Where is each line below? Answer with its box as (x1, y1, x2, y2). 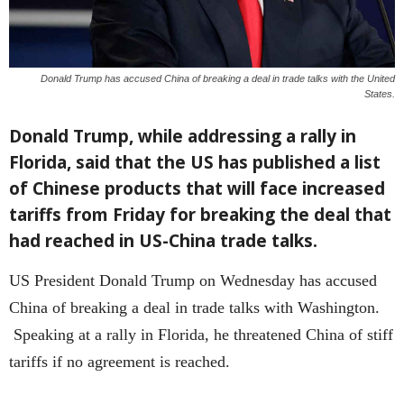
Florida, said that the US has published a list (9, 151, 381, 175)
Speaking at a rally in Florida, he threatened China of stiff (9, 326, 393, 344)
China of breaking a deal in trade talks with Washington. (9, 298, 380, 317)
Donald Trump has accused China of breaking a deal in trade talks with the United (41, 73, 395, 85)
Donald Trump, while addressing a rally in (9, 124, 356, 149)
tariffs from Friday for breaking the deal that (9, 203, 391, 227)
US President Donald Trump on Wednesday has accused (9, 271, 377, 290)
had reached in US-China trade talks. (9, 229, 317, 253)
